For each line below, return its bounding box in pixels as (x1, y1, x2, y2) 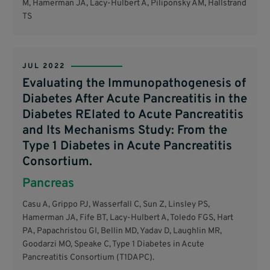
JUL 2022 (22, 61, 66, 71)
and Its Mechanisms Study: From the (22, 122, 228, 139)
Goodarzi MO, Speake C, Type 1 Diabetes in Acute (22, 239, 205, 250)
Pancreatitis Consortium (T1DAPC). (22, 253, 155, 263)
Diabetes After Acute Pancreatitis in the (22, 91, 248, 107)
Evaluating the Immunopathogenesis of (22, 75, 246, 92)
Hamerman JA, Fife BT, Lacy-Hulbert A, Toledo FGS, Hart (22, 213, 234, 224)
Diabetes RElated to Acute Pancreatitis (22, 107, 244, 123)
